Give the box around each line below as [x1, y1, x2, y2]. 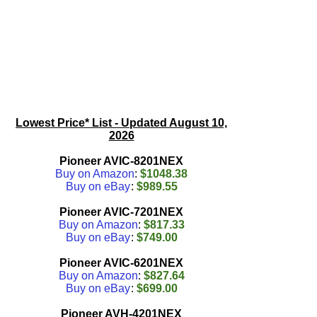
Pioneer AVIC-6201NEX [59, 257, 183, 269]
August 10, [169, 117, 227, 129]
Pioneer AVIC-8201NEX [59, 155, 183, 167]
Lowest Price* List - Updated [16, 117, 169, 129]
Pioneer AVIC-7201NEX [59, 206, 183, 218]
